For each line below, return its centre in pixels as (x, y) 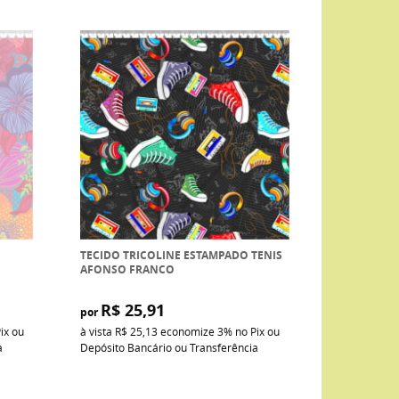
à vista (98, 331)
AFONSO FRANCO (127, 269)
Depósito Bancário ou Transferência (169, 347)
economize (187, 331)
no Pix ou (257, 331)
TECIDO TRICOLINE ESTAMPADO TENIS (181, 255)
